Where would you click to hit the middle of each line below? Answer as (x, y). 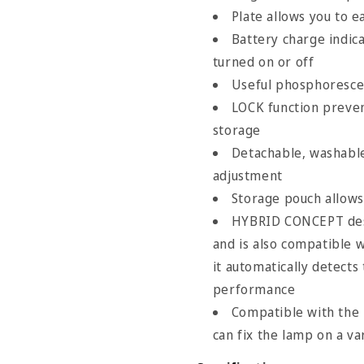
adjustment (247, 175)
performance (254, 289)
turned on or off (263, 61)
